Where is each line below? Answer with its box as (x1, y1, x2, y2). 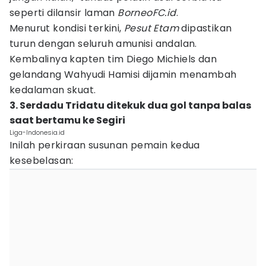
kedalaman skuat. (9, 83, 96, 97)
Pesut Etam (124, 21, 179, 35)
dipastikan (179, 21, 232, 35)
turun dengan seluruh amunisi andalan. (9, 37, 197, 50)
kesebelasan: (9, 154, 74, 167)
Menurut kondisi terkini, (9, 21, 124, 35)
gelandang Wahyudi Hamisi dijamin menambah (9, 68, 237, 81)
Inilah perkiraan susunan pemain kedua (9, 138, 200, 152)
